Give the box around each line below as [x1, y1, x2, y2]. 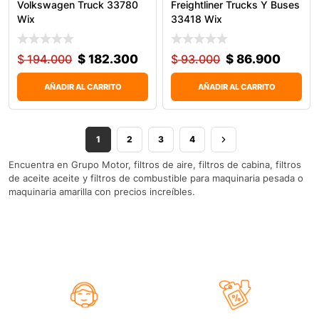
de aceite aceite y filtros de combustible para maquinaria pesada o [9, 172, 303, 184]
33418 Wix [171, 13, 222, 26]
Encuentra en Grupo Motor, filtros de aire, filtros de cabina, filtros [9, 158, 301, 170]
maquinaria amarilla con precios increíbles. [9, 185, 195, 197]
